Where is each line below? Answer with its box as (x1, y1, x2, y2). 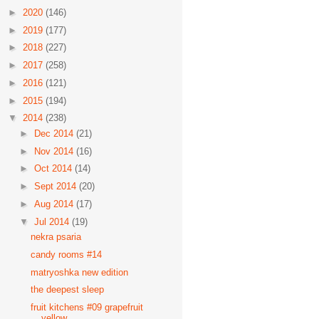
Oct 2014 (33, 163, 75, 174)
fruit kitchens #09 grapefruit (31, 302, 144, 313)
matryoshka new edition (31, 266, 129, 278)
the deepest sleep (31, 284, 105, 296)
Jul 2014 (33, 216, 72, 227)
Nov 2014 (33, 145, 76, 157)
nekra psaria (31, 231, 82, 242)
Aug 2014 (33, 198, 76, 209)
